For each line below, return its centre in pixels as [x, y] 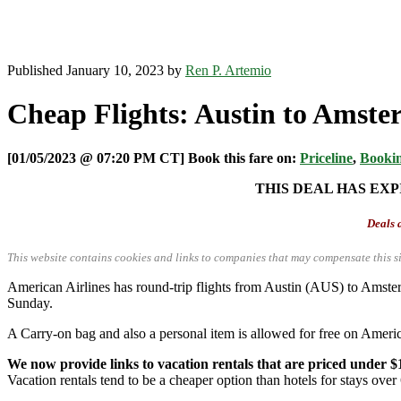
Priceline [326, 158]
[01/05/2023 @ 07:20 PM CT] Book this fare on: [154, 158]
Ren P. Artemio [228, 70]
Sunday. [30, 303]
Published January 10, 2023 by [96, 70]
